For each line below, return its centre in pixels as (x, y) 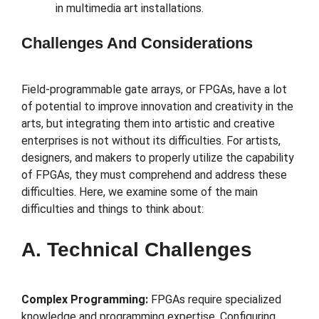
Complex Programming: (85, 300)
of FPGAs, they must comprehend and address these (154, 174)
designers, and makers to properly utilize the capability (158, 157)
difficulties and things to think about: (113, 209)
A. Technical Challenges (137, 250)
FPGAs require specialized (215, 300)
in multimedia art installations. (130, 9)
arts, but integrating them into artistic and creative (148, 123)
